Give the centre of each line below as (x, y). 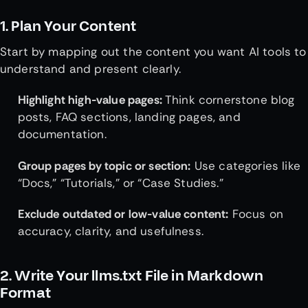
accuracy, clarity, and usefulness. (112, 231)
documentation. (64, 134)
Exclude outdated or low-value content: (123, 213)
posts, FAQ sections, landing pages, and (129, 117)
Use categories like (245, 165)
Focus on (256, 213)
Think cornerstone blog (228, 100)
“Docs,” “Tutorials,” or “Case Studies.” (122, 183)
